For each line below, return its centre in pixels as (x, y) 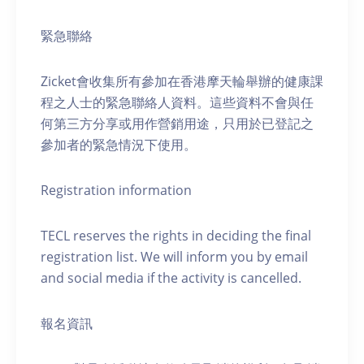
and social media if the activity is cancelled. (171, 278)
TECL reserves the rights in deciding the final (176, 236)
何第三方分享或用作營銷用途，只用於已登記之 (177, 124)
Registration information (116, 191)
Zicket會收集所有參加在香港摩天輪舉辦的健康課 (182, 82)
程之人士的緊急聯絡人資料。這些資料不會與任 (177, 103)
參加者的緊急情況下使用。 (119, 145)
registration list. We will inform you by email (174, 257)
